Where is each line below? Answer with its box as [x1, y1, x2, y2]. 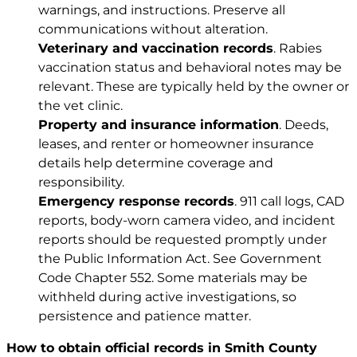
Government [240, 250, 322, 266]
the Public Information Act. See [38, 250, 240, 266]
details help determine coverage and [38, 155, 273, 171]
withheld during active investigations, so [38, 288, 296, 304]
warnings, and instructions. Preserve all [38, 2, 285, 18]
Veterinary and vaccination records [38, 40, 273, 56]
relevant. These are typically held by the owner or [38, 78, 349, 94]
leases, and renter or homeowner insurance [38, 135, 314, 151]
